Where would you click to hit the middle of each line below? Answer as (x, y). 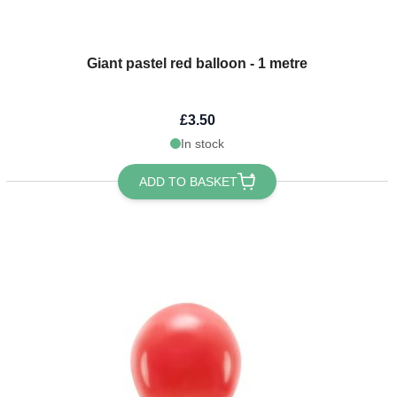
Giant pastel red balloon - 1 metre (198, 63)
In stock (203, 143)
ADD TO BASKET (189, 181)
